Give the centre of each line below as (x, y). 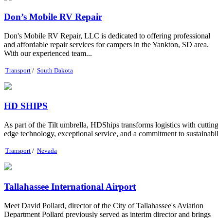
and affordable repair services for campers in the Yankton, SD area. (106, 44)
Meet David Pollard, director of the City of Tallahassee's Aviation (104, 205)
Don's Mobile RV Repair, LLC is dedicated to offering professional (107, 36)
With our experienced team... (48, 53)
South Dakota (55, 70)
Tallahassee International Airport (70, 186)
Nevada (47, 151)
